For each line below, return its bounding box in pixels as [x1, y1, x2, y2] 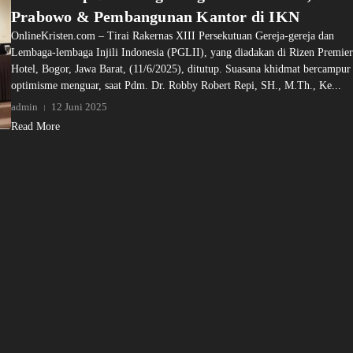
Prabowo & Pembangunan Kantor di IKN [11, 8, 300, 25]
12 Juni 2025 [51, 101, 107, 113]
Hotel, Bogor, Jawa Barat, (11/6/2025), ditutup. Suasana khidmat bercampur [11, 63, 351, 75]
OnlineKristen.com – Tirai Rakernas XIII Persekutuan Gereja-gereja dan [11, 30, 334, 42]
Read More [11, 121, 60, 132]
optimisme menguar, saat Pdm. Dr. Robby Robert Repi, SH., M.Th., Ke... [11, 80, 341, 91]
